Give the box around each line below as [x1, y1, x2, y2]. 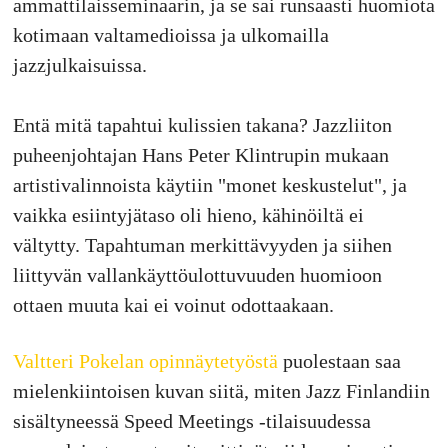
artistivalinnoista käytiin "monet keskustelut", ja [12, 173, 407, 196]
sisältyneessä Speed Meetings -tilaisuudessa [12, 409, 371, 432]
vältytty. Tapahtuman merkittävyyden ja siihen [12, 233, 392, 256]
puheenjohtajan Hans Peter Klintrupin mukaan [12, 143, 389, 166]
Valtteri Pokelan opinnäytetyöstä [12, 349, 278, 372]
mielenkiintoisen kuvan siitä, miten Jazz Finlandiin [12, 379, 430, 402]
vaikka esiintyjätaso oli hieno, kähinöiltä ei [12, 203, 364, 226]
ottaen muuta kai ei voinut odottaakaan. [12, 293, 334, 316]
